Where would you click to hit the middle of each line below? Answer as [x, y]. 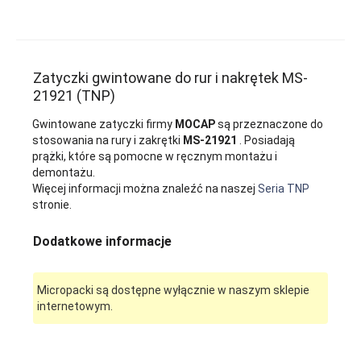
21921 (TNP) [75, 96]
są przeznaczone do [271, 124]
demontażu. [64, 173]
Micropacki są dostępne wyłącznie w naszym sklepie [174, 290]
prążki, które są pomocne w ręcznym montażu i [155, 157]
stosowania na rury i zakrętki [108, 141]
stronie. [52, 205]
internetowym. [75, 307]
